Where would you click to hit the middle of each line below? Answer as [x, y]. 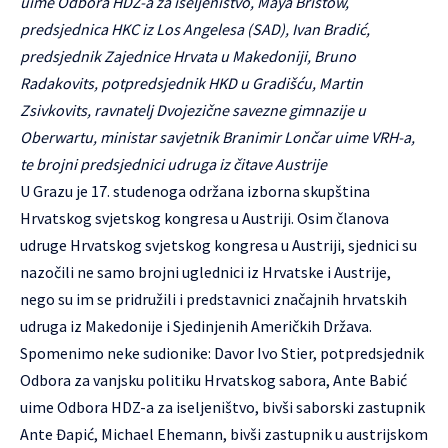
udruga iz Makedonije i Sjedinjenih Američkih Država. [196, 326]
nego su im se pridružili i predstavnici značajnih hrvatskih [213, 299]
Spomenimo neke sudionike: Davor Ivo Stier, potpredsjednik [222, 353]
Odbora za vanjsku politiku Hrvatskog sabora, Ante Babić [213, 380]
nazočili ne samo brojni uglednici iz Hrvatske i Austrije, [205, 272]
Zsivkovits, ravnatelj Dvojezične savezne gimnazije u [193, 110]
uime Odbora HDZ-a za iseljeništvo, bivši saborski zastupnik [222, 407]
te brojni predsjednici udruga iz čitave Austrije [173, 164]
